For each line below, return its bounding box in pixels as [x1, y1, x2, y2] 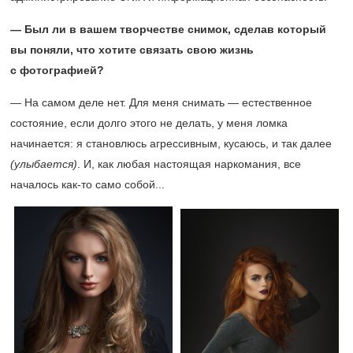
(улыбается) [10, 158, 77, 170]
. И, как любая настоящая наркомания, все [77, 158, 301, 170]
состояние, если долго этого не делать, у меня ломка [10, 117, 288, 129]
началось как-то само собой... [10, 178, 165, 191]
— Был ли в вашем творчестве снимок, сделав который [10, 23, 326, 35]
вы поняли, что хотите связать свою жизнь [10, 43, 254, 56]
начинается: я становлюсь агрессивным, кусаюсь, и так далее [10, 137, 332, 150]
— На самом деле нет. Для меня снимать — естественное [10, 96, 312, 109]
